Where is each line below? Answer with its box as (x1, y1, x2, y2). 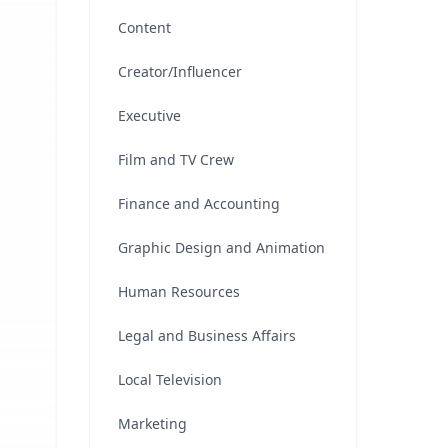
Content (118, 18, 171, 37)
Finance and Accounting (118, 194, 280, 213)
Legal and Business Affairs (118, 326, 296, 345)
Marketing (118, 414, 187, 433)
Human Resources (118, 282, 240, 301)
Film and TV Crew (118, 150, 234, 169)
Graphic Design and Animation (118, 238, 325, 257)
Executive (118, 106, 181, 125)
